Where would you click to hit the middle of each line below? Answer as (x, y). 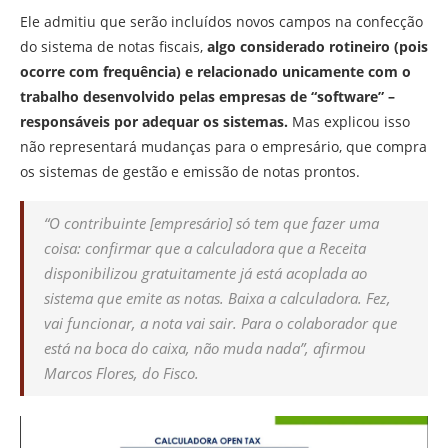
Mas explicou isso (351, 122)
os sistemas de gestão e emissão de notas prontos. (190, 172)
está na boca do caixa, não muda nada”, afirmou (205, 348)
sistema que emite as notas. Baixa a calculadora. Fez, (217, 298)
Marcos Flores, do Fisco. (121, 373)
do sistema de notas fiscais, (113, 47)
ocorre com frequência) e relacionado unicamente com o (215, 72)
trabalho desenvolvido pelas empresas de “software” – (207, 97)
